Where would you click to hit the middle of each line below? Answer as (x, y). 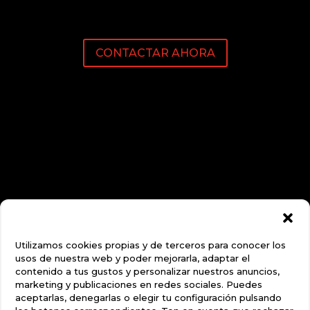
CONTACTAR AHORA (155, 53)
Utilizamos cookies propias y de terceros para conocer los (151, 245)
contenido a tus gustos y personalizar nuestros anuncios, (147, 271)
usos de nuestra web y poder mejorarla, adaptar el (133, 258)
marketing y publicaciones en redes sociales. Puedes (139, 284)
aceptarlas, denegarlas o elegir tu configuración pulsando (148, 298)
